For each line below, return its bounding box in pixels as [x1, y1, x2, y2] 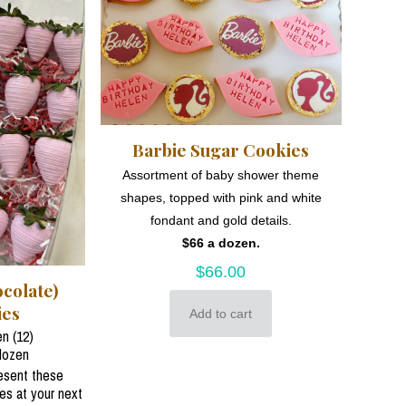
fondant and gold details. [150, 212, 292, 227]
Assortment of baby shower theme [122, 167, 320, 182]
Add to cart [189, 305, 253, 321]
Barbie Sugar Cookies [132, 137, 310, 161]
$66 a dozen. [181, 235, 260, 250]
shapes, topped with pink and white [120, 189, 322, 205]
